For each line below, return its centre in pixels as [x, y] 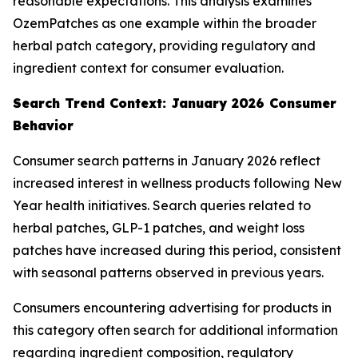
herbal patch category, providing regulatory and [164, 46]
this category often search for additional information [175, 330]
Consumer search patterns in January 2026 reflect [167, 161]
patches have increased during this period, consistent [177, 250]
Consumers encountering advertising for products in [172, 308]
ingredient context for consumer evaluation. [148, 68]
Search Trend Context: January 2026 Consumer [175, 103]
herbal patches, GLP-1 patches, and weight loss [159, 228]
